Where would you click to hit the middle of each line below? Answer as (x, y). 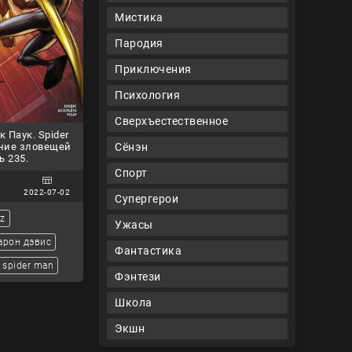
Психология (147, 95)
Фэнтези (138, 277)
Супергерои (147, 199)
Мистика (139, 17)
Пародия (139, 43)
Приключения (153, 69)
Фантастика (148, 251)
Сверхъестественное (171, 121)
